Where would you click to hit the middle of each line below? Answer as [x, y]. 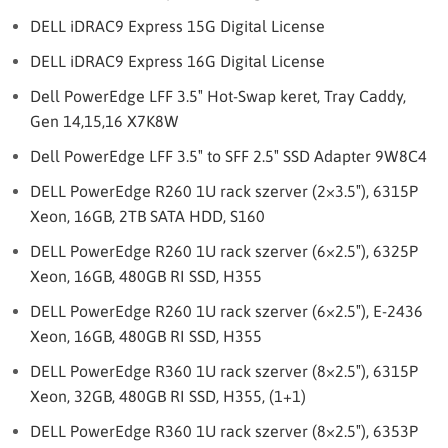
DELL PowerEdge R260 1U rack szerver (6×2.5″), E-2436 [226, 311]
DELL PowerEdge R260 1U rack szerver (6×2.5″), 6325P [224, 251]
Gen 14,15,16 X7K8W [104, 121]
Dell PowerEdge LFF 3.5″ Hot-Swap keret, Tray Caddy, [218, 96]
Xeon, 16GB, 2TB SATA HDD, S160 [147, 216]
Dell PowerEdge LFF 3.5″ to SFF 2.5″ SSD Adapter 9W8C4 [228, 156]
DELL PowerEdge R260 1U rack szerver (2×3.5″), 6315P [224, 191]
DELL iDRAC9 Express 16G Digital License [177, 61]
